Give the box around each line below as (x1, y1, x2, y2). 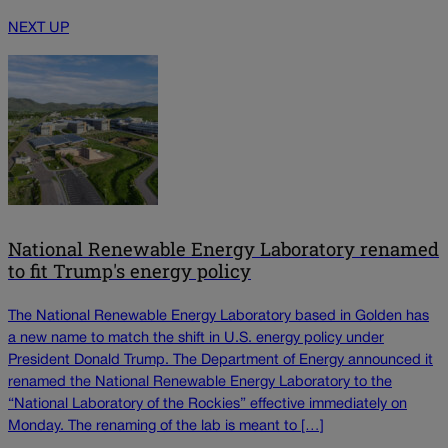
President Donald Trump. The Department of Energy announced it (8, 354, 433, 368)
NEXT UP (8, 22, 69, 36)
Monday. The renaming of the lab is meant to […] (8, 420, 324, 434)
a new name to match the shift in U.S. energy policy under (8, 332, 384, 346)
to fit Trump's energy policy (8, 258, 251, 283)
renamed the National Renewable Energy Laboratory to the (8, 376, 392, 390)
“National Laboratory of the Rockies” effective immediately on (8, 398, 407, 412)
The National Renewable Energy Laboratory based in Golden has (8, 310, 429, 324)
